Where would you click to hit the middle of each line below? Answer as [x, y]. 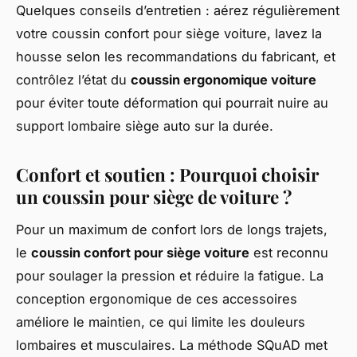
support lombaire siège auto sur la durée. [145, 126]
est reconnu [289, 252]
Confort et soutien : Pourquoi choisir [167, 174]
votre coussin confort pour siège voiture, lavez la [169, 33]
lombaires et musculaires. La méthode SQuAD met [172, 345]
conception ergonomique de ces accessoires [157, 298]
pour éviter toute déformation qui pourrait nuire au [172, 102]
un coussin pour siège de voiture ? [154, 196]
